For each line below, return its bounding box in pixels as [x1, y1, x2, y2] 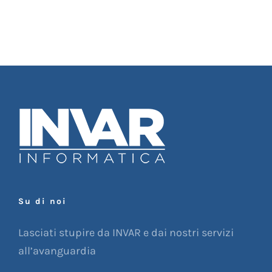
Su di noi [18, 195, 67, 206]
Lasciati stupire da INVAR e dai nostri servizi [18, 225, 234, 239]
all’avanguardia [18, 243, 96, 257]
